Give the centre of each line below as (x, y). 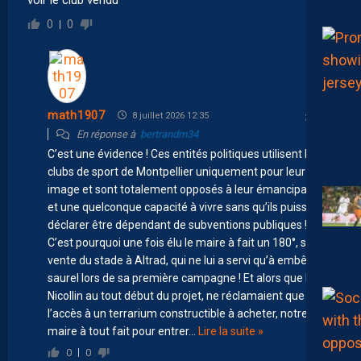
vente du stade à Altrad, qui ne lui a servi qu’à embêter (185, 260)
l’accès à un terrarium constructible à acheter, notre (178, 313)
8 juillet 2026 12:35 (169, 115)
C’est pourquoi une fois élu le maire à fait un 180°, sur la (188, 242)
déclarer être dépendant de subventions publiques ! (177, 224)
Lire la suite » (231, 331)
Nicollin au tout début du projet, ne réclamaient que (176, 295)
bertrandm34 (169, 134)
